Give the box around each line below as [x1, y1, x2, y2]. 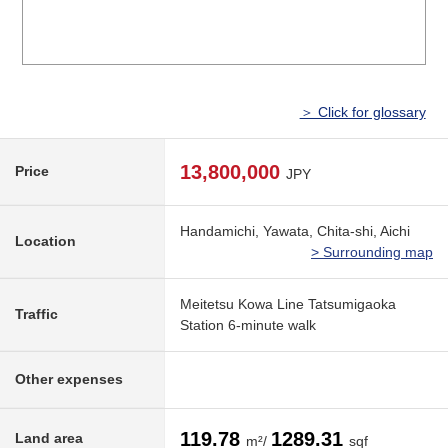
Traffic [15, 306, 58, 323]
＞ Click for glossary [299, 104, 426, 121]
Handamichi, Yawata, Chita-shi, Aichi [180, 223, 410, 240]
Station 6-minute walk [180, 317, 316, 334]
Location [15, 233, 76, 250]
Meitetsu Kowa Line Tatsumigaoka [180, 296, 396, 313]
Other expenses [15, 371, 123, 388]
